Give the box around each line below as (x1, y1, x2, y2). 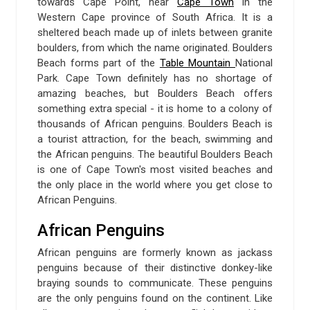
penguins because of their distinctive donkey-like (37, 261, 273, 274)
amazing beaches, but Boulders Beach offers (37, 86, 273, 100)
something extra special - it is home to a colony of (37, 102, 273, 115)
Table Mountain (159, 56, 236, 69)
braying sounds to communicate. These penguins (37, 276, 273, 289)
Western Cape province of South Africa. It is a (37, 10, 273, 24)
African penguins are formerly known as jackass (37, 246, 273, 259)
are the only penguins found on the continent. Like (37, 291, 273, 304)
